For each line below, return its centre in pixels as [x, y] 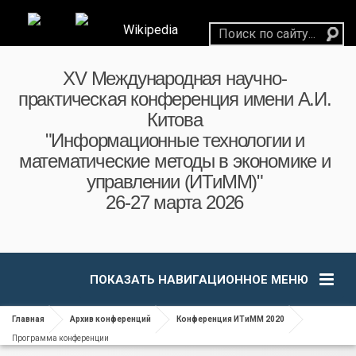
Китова [174, 120]
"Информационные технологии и [175, 140]
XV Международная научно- [175, 78]
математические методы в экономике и [174, 161]
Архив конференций [110, 319]
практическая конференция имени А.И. [174, 99]
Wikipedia [151, 29]
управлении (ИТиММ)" [174, 182]
